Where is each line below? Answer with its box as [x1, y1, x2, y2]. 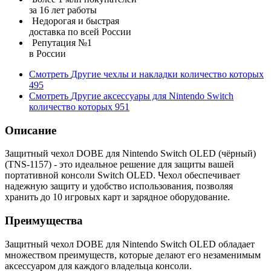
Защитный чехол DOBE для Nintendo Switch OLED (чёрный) [5, 148, 256, 159]
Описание [5, 123, 56, 137]
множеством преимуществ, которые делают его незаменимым [5, 249, 261, 260]
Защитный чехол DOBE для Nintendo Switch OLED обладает [5, 238, 255, 249]
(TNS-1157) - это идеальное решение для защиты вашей [5, 159, 234, 170]
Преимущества [5, 214, 83, 227]
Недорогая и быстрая [32, 16, 119, 26]
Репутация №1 [32, 38, 92, 48]
